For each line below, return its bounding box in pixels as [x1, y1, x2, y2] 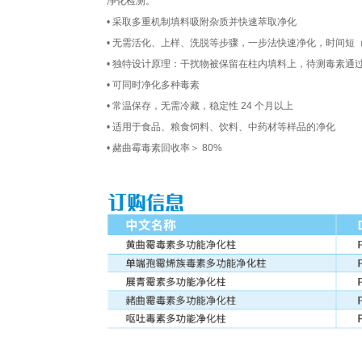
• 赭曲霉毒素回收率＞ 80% [107, 142, 222, 154]
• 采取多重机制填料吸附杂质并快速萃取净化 [107, 16, 297, 27]
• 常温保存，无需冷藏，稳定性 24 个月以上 [107, 100, 293, 112]
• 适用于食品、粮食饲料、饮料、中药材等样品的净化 [107, 121, 335, 133]
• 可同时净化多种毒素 [107, 79, 200, 90]
